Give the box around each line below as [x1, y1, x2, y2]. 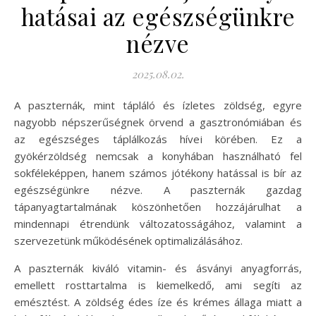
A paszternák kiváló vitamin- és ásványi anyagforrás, [14, 260, 302, 275]
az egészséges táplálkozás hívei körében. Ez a [14, 131, 302, 146]
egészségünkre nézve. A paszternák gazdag [14, 182, 302, 197]
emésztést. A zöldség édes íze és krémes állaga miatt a [14, 294, 302, 309]
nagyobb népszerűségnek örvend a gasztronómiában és [14, 114, 302, 129]
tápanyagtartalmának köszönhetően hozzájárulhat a [14, 199, 302, 214]
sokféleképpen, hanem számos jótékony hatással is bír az [14, 165, 302, 180]
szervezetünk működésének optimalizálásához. [14, 233, 243, 248]
